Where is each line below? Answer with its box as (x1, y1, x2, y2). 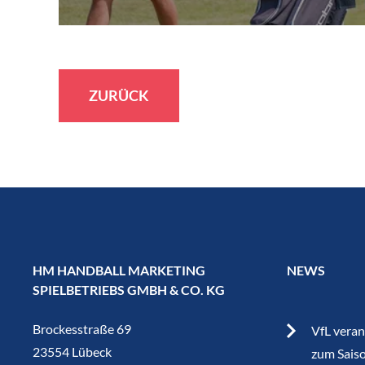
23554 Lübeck (33, 343, 112, 359)
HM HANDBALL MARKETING (33, 262, 206, 278)
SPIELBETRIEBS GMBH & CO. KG (33, 281, 226, 297)
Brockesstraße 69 (33, 320, 132, 336)
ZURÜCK (89, 86, 149, 104)
